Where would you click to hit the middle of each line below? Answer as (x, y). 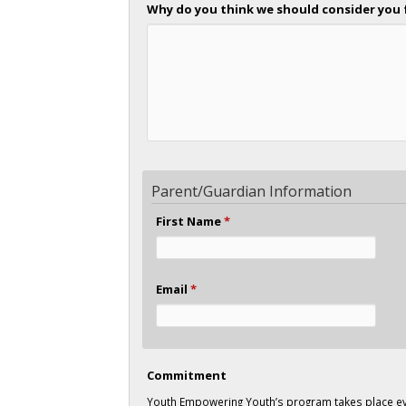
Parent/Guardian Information (251, 191)
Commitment (187, 375)
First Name (189, 221)
